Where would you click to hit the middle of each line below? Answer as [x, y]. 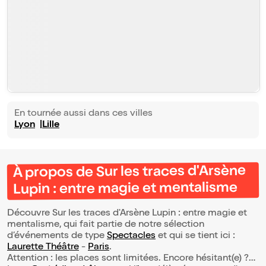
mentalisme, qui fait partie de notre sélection [106, 225]
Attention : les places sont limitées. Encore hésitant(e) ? [128, 259]
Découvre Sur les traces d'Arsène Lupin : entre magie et [127, 214]
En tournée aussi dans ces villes [83, 114]
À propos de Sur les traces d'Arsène [129, 173]
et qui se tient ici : [195, 237]
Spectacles [131, 237]
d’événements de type [57, 237]
